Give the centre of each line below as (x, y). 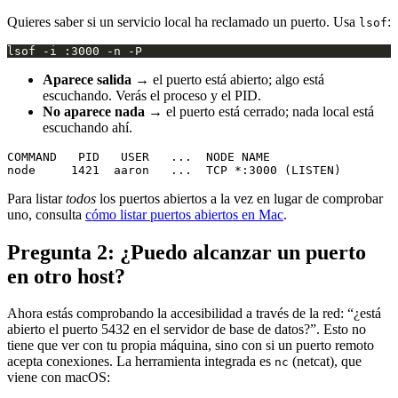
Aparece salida (87, 79)
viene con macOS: (59, 378)
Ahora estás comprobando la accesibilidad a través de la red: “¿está (194, 314)
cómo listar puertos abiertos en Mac (184, 214)
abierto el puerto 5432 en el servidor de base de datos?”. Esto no (187, 330)
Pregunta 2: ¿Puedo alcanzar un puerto (187, 252)
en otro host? (66, 276)
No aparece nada (94, 111)
